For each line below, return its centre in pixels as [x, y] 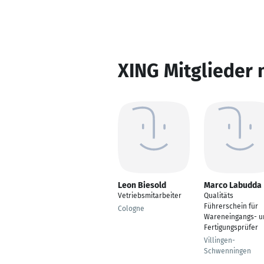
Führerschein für [231, 206]
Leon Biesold [142, 185]
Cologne [131, 209]
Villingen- [220, 240]
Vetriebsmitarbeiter [150, 196]
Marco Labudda [233, 185]
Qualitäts [219, 196]
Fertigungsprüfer [231, 227]
